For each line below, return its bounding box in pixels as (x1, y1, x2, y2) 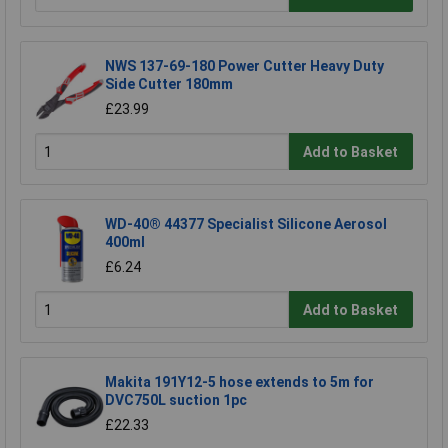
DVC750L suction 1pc (105, 391, 247, 408)
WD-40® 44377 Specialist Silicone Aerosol (105, 215, 387, 232)
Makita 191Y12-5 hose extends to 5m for (105, 373, 374, 390)
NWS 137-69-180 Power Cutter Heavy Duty (105, 57, 384, 74)
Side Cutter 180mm (105, 75, 233, 92)
